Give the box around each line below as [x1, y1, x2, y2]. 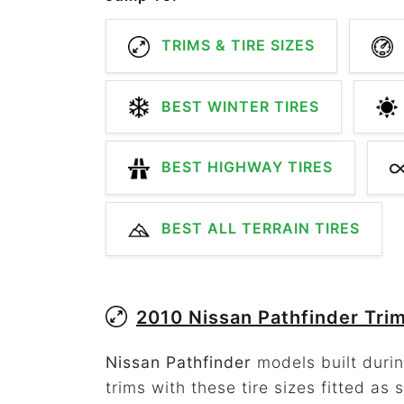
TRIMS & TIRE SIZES [157, 36, 315, 54]
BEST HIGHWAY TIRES [157, 158, 333, 177]
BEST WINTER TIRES [157, 96, 319, 115]
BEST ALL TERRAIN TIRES [157, 218, 360, 237]
